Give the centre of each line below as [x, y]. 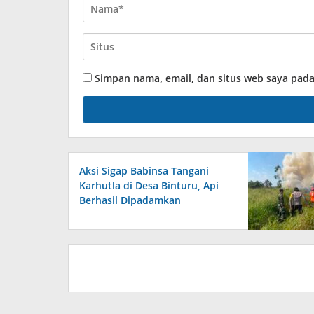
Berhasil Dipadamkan [130, 200]
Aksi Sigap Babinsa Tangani [144, 171]
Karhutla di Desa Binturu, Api [149, 186]
